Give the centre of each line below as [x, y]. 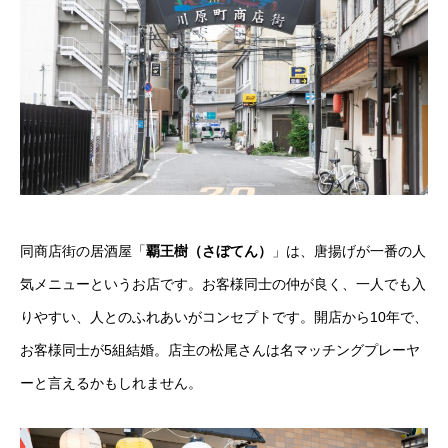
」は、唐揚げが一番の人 [349, 251]
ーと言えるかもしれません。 [111, 383]
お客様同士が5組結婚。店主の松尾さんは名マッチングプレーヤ [220, 350]
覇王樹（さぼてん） [209, 251]
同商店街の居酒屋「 [83, 251]
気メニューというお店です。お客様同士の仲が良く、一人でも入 [223, 284]
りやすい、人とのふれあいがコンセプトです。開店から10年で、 [224, 317]
